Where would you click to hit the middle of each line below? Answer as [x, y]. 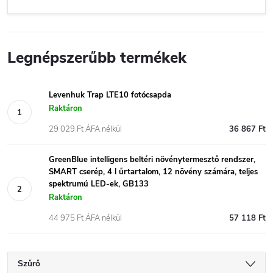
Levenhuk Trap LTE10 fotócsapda [110, 95]
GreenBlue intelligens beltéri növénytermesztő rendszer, [152, 160]
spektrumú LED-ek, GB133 [99, 184]
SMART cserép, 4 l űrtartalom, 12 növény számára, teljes [153, 172]
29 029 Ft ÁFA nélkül [85, 129]
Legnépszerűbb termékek [97, 58]
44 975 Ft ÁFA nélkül [85, 218]
